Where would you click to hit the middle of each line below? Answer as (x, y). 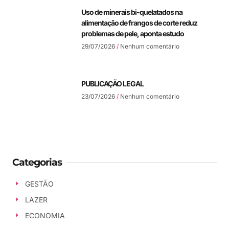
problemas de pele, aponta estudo (133, 33)
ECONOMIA (45, 215)
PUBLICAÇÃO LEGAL (112, 83)
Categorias (37, 162)
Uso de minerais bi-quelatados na (132, 12)
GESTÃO (39, 184)
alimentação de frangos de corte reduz (139, 22)
